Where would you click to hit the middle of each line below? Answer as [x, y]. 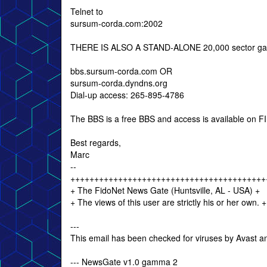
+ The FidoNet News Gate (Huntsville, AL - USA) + [165, 190]
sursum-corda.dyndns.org [119, 83]
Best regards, [96, 142]
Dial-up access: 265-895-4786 [127, 95]
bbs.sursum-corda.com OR [121, 71]
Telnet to [87, 11]
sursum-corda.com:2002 [117, 23]
